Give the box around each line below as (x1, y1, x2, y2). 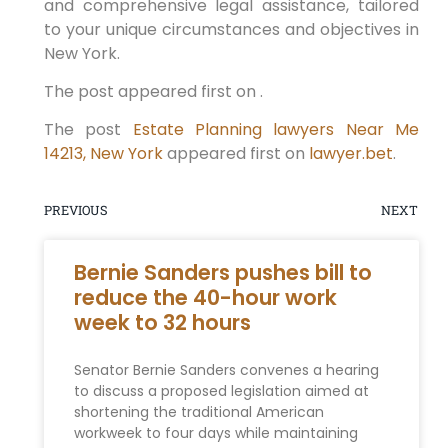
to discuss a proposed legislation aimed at (73, 380, 369, 401)
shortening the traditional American (73, 401, 324, 422)
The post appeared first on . (43, 80, 263, 103)
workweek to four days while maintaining (73, 422, 358, 443)
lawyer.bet (308, 142, 393, 166)
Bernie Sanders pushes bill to (73, 257, 372, 287)
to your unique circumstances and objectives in (43, 17, 419, 41)
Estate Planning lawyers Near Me (132, 118, 419, 142)
